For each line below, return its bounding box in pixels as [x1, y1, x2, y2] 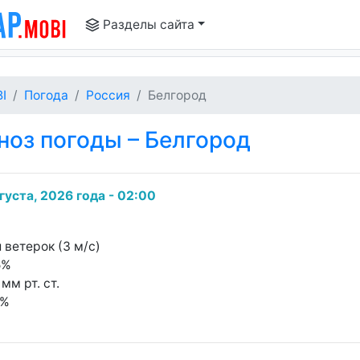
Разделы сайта [100, 17, 194, 32]
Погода [24, 88, 68, 103]
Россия [86, 88, 130, 103]
